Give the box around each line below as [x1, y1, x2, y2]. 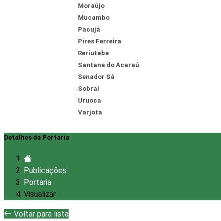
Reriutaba [78, 49, 109, 57]
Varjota [78, 109, 102, 116]
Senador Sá [78, 73, 114, 80]
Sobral [78, 85, 99, 92]
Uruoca [78, 97, 101, 104]
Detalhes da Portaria [4, 134, 70, 142]
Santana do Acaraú [78, 61, 139, 69]
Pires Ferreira [78, 37, 121, 45]
